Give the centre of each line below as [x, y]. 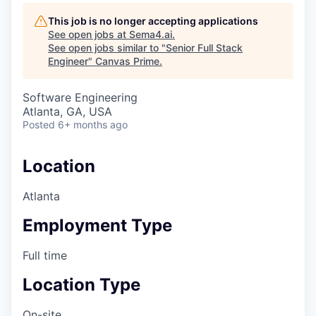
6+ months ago [93, 124]
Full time [45, 255]
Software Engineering [80, 97]
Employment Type [97, 225]
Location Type [81, 284]
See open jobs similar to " [107, 48]
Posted [39, 124]
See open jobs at [89, 34]
